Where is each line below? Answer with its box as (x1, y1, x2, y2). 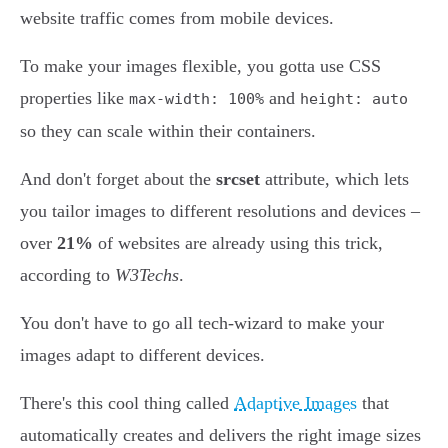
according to (20, 265, 115, 286)
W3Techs (115, 265, 179, 286)
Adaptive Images (234, 393, 357, 414)
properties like (20, 88, 129, 109)
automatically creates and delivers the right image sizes (20, 425, 421, 446)
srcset (216, 169, 260, 190)
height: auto (300, 90, 408, 108)
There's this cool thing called (20, 393, 234, 414)
